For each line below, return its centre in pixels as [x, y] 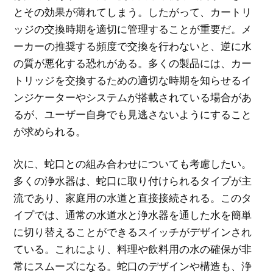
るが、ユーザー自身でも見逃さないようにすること [133, 114]
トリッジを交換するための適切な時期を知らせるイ [133, 80]
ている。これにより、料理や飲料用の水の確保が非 [133, 249]
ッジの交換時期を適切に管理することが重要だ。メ [133, 29]
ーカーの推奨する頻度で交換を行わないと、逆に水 [133, 46]
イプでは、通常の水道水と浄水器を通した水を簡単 [133, 215]
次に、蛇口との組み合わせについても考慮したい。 [133, 164]
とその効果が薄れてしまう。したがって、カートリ [133, 12]
